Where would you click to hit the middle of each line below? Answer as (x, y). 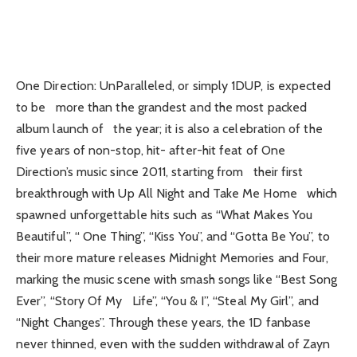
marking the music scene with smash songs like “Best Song (177, 279)
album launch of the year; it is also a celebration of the (169, 128)
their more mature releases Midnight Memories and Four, (173, 257)
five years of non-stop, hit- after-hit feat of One (151, 150)
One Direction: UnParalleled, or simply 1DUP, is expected (174, 85)
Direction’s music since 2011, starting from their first (160, 171)
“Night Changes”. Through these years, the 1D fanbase (164, 322)
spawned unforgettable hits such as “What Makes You (168, 214)
